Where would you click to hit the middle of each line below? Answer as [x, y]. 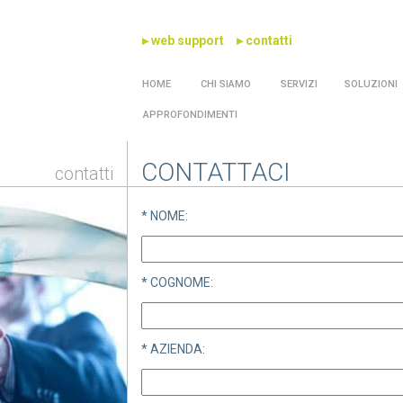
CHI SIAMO [225, 84]
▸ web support [184, 40]
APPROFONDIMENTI [191, 115]
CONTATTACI [216, 172]
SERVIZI [298, 84]
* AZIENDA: [174, 349]
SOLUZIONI [372, 84]
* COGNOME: [178, 282]
